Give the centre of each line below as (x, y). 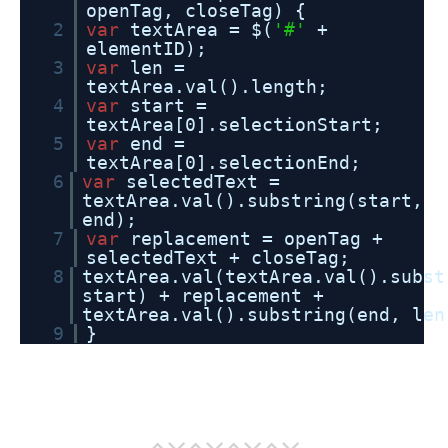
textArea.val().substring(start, (252, 200)
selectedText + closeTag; (218, 257)
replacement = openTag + (256, 238)
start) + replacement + (203, 295)
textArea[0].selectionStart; (234, 124)
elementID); (146, 48)
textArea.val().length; (207, 86)
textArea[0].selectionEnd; (223, 162)
